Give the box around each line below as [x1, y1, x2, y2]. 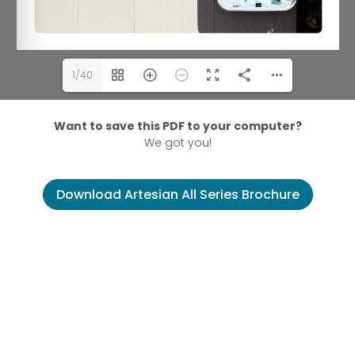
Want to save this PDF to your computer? [53, 118, 302, 135]
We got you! [143, 135, 212, 151]
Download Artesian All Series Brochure [55, 185, 300, 204]
